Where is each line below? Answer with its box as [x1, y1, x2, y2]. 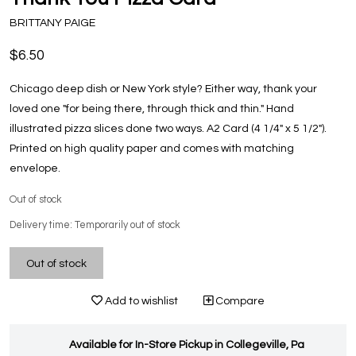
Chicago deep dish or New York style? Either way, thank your [10, 83, 317, 95]
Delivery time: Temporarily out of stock [10, 220, 180, 231]
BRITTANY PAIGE [10, 17, 95, 29]
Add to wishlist [103, 296, 178, 308]
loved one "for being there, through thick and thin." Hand [10, 103, 294, 115]
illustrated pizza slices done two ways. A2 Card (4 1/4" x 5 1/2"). [10, 123, 327, 135]
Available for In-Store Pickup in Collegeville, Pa [69, 339, 304, 351]
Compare [213, 296, 265, 308]
